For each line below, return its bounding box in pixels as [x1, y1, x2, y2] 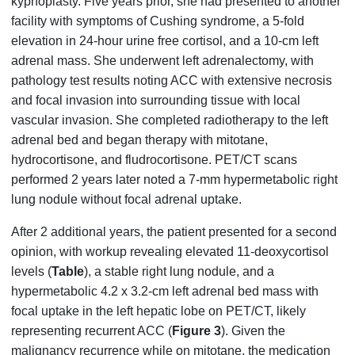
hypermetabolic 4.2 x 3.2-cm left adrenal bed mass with [11, 284, 319, 299]
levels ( [11, 265, 52, 279]
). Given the [221, 324, 286, 338]
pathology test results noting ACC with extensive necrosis [11, 74, 333, 88]
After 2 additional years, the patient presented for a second [11, 225, 338, 239]
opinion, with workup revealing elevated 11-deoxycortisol [11, 245, 330, 259]
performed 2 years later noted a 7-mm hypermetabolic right [11, 173, 338, 187]
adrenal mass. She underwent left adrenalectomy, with [11, 54, 315, 68]
